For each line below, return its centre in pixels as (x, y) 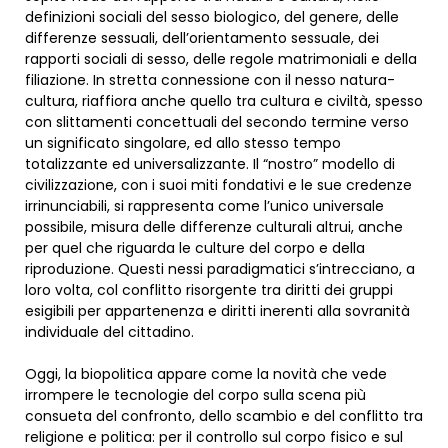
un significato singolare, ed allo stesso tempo (183, 143)
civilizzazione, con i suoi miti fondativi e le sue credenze (218, 185)
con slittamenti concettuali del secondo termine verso (217, 122)
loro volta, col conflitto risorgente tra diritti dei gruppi (209, 290)
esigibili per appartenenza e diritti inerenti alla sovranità (217, 311)
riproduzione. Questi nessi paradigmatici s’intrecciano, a (220, 269)
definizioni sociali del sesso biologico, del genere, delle (212, 17)
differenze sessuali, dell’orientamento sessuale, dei (202, 38)
